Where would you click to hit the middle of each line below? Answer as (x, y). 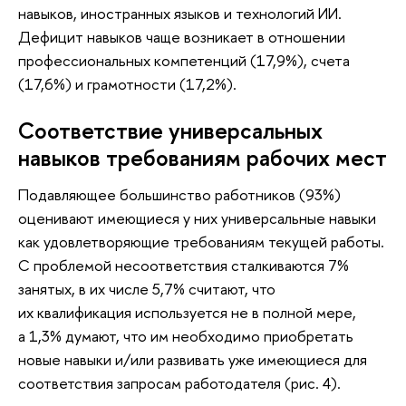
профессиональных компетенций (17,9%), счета (184, 60)
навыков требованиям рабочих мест (203, 157)
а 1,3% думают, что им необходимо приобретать (186, 336)
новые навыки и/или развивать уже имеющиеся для (193, 360)
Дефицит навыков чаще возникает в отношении (182, 36)
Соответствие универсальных (170, 130)
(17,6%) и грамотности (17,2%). (127, 83)
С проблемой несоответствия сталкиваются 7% (184, 266)
